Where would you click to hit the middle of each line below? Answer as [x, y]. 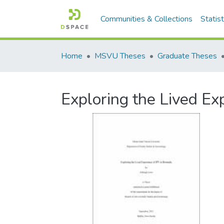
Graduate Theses [187, 56]
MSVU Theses [120, 56]
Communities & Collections [147, 19]
